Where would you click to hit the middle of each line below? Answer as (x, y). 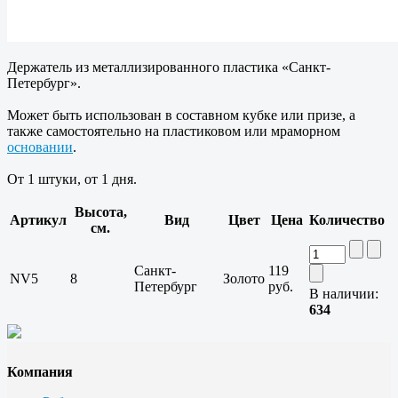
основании (40, 147)
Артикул (38, 220)
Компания (40, 372)
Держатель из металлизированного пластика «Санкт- (169, 68)
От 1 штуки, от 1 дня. (72, 179)
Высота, (100, 212)
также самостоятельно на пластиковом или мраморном (174, 131)
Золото (244, 279)
